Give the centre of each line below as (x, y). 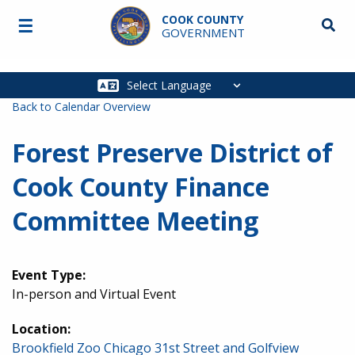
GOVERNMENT (203, 32)
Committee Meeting (135, 221)
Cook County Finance (141, 187)
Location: (41, 329)
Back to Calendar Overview (81, 107)
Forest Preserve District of (172, 153)
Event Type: (49, 275)
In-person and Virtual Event (94, 294)
